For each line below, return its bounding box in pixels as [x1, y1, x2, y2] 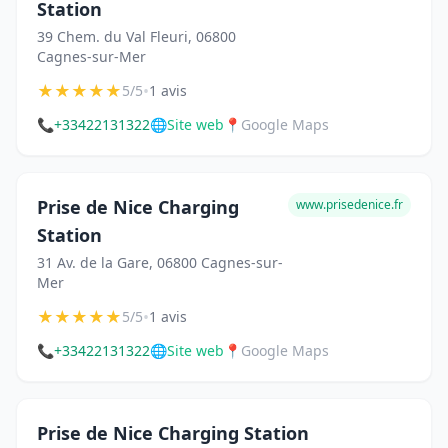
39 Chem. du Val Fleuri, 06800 [37, 27, 236, 47]
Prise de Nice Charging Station [37, 421, 309, 446]
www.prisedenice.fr [296, 196, 403, 214]
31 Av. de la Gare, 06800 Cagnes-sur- [37, 253, 283, 273]
